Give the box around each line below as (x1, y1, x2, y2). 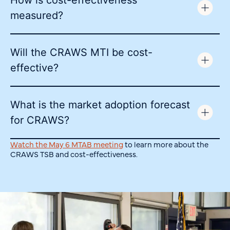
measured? (10, 9, 63, 22)
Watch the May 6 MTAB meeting (10, 139, 123, 150)
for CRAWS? (10, 114, 69, 127)
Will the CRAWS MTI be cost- (10, 46, 152, 59)
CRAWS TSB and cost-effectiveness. (10, 148, 138, 160)
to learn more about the (123, 139, 208, 150)
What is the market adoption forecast (10, 99, 190, 111)
